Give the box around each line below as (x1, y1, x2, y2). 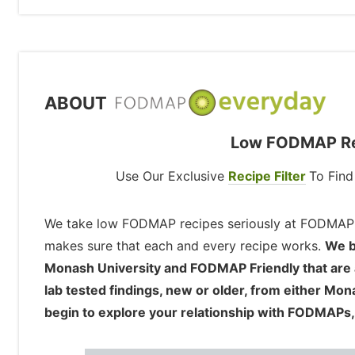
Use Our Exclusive (115, 168, 228, 185)
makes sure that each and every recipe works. (44, 238, 325, 254)
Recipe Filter (227, 168, 306, 185)
